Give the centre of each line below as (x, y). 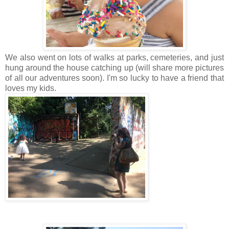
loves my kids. (31, 88)
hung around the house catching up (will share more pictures (114, 68)
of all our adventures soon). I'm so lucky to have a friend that (114, 78)
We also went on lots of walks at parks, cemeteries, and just (114, 58)
